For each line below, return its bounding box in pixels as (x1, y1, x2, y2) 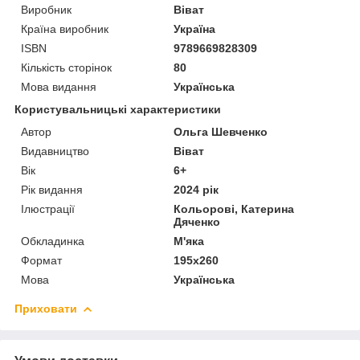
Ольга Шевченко (174, 125, 268, 138)
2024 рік (174, 182, 219, 196)
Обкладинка (21, 234, 84, 247)
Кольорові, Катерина (174, 202, 295, 215)
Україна (174, 22, 216, 35)
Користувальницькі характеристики (14, 102, 221, 116)
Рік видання (21, 182, 83, 196)
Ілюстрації (21, 202, 75, 215)
